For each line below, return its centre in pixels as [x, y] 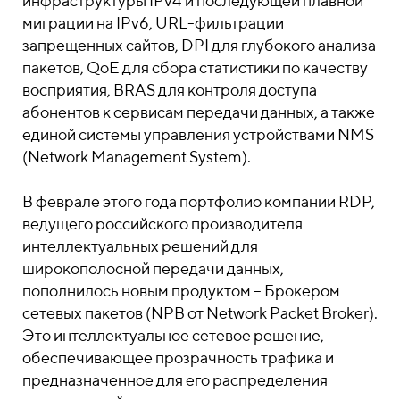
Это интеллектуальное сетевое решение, [173, 335]
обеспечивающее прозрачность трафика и [178, 358]
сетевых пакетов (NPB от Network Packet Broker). [200, 313]
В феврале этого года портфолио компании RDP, [199, 201]
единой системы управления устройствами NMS [198, 134]
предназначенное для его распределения [175, 380]
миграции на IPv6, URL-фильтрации [153, 23]
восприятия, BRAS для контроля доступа [170, 90]
